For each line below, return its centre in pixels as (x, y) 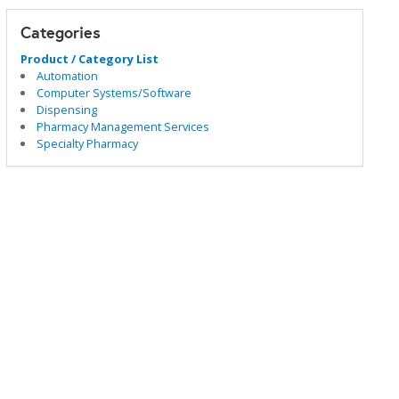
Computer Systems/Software (114, 93)
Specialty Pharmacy (88, 143)
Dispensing (67, 110)
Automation (68, 76)
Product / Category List (89, 59)
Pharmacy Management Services (123, 126)
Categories (60, 33)
